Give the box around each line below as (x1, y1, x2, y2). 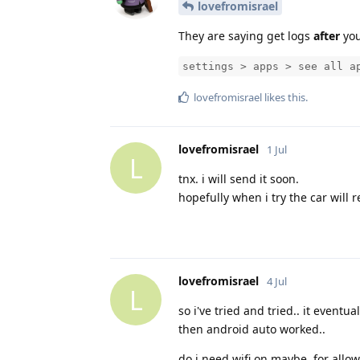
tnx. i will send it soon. (178, 171, 299, 187)
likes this (262, 90, 305, 105)
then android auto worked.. (178, 321, 325, 337)
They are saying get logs (178, 28, 313, 44)
